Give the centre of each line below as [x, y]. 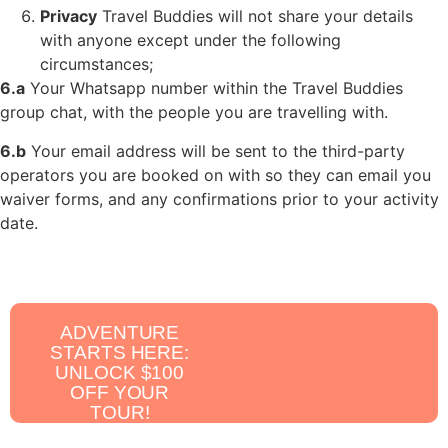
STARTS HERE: [120, 352]
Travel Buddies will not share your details [255, 16]
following [306, 40]
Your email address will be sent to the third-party [215, 150]
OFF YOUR [120, 392]
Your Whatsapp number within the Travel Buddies [214, 88]
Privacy [68, 16]
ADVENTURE [120, 332]
